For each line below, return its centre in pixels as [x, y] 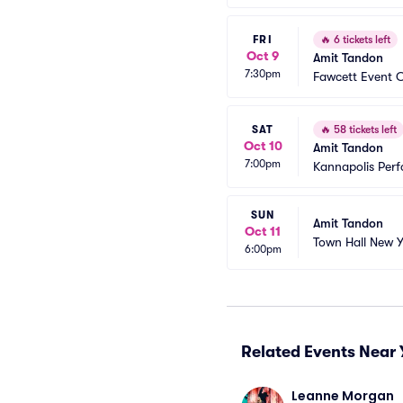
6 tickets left [361, 40]
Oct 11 [263, 231]
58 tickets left [364, 130]
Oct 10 [263, 145]
